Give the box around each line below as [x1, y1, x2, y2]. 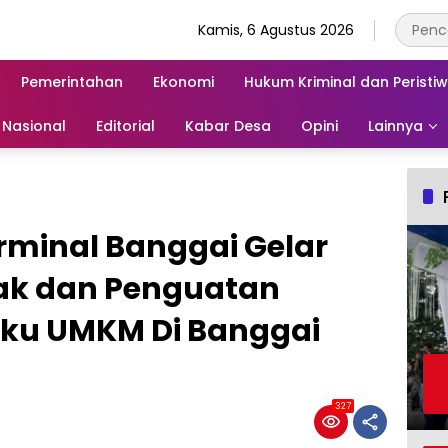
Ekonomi [153, 71, 214, 92]
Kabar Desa [185, 115, 271, 136]
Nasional [2, 115, 66, 136]
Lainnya [368, 115, 423, 136]
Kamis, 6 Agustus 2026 [198, 19, 354, 40]
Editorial [96, 115, 155, 136]
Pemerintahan [21, 71, 123, 92]
